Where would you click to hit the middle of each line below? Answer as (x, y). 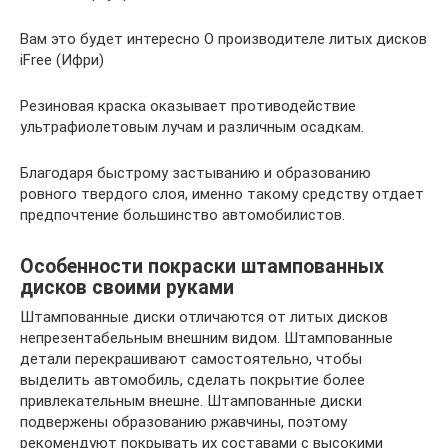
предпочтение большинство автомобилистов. (182, 215)
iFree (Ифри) (62, 60)
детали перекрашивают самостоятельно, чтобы (191, 359)
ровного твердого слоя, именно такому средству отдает (222, 194)
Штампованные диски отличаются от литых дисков (204, 317)
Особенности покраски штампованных (202, 266)
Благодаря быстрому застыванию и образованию (195, 173)
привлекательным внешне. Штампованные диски (191, 401)
